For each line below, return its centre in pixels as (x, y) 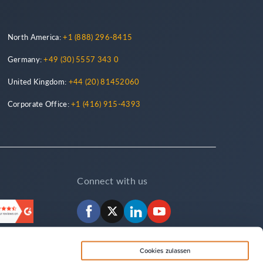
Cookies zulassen (165, 250)
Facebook (120, 206)
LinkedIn (165, 206)
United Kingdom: (38, 81)
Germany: (26, 59)
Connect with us (112, 181)
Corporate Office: (39, 104)
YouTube (188, 206)
